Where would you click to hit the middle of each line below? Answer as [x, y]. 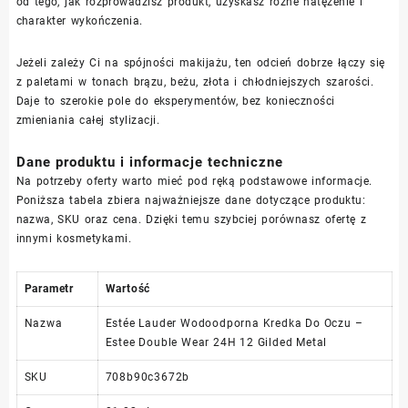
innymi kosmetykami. [74, 238]
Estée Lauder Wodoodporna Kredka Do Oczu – [234, 323]
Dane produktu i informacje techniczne [149, 162]
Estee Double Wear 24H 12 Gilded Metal [216, 342]
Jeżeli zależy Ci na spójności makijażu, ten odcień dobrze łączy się [200, 62]
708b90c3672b [148, 377]
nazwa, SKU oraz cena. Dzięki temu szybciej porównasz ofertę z [191, 219]
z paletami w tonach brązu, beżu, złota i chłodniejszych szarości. [195, 82]
